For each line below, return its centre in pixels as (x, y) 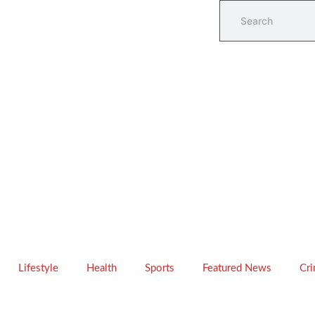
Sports (160, 268)
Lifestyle (38, 268)
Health (102, 268)
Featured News (237, 268)
